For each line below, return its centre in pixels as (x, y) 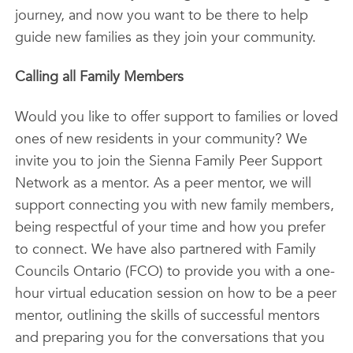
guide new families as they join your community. (165, 37)
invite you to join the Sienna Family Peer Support (168, 161)
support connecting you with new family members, (174, 205)
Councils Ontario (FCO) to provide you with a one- (175, 271)
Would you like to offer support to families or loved (176, 117)
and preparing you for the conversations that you (169, 337)
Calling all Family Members (99, 77)
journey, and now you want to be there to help (161, 15)
